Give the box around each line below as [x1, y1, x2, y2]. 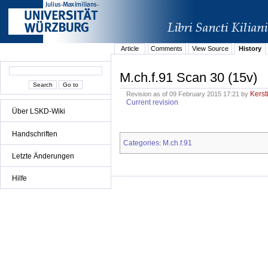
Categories [123, 138, 159, 147]
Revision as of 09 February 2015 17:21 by [126, 90, 251, 98]
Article [120, 45, 139, 53]
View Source [191, 45, 229, 53]
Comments [151, 45, 183, 53]
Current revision [126, 98, 179, 107]
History [238, 45, 261, 53]
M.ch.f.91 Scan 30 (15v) [120, 69, 257, 85]
